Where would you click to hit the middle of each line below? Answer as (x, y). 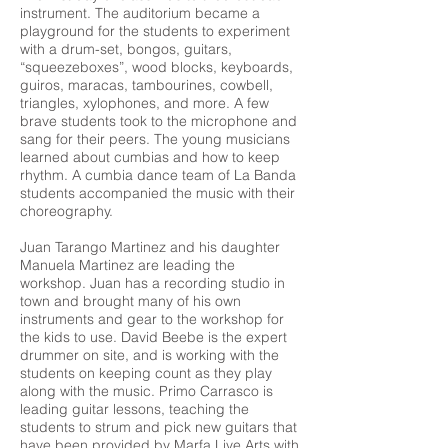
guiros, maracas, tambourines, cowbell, (146, 85)
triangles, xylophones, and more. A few (144, 103)
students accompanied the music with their (157, 193)
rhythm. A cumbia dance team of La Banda (158, 175)
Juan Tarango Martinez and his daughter (150, 247)
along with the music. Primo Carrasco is (146, 391)
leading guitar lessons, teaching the (134, 409)
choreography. (68, 211)
